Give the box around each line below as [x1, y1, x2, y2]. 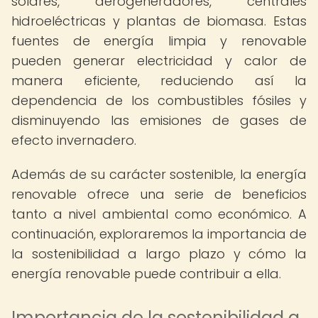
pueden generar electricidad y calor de [11, 52, 307, 70]
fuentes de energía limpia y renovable [11, 32, 307, 50]
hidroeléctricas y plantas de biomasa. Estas [11, 12, 307, 30]
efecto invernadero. [11, 131, 136, 149]
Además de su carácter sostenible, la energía [11, 165, 307, 183]
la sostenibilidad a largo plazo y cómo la [11, 245, 307, 263]
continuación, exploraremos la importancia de [11, 225, 307, 243]
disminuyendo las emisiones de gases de [11, 111, 307, 129]
